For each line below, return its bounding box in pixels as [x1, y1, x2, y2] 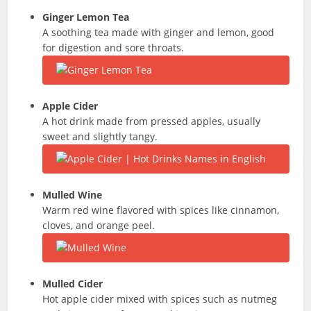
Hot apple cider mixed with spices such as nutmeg [42, 292, 278, 305]
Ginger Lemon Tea [42, 10, 130, 24]
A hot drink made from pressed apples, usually [42, 115, 261, 128]
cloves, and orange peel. [42, 219, 155, 232]
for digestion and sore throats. [42, 41, 185, 54]
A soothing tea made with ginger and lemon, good [42, 26, 275, 39]
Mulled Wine [42, 188, 103, 201]
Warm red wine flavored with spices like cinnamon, [42, 203, 280, 217]
